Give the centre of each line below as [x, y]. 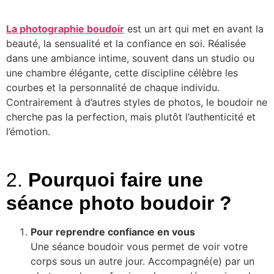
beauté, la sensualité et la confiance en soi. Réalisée [126, 44]
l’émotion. [28, 132]
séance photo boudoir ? [119, 203]
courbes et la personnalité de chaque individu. [113, 88]
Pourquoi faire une [116, 180]
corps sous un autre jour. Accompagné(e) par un [143, 261]
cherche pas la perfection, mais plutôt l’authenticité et [131, 117]
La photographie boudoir [65, 29]
